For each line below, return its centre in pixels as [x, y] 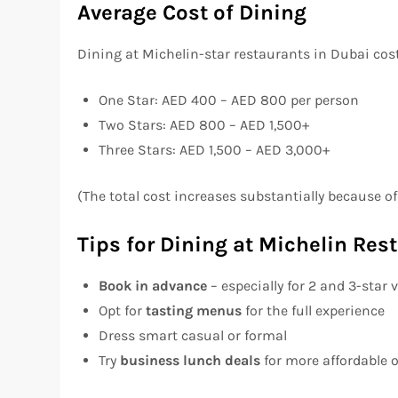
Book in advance [153, 286]
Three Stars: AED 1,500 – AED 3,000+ [215, 150]
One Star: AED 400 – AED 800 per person [229, 100]
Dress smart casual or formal [193, 336]
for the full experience [314, 311]
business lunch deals [191, 361]
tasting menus [194, 311]
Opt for [123, 311]
